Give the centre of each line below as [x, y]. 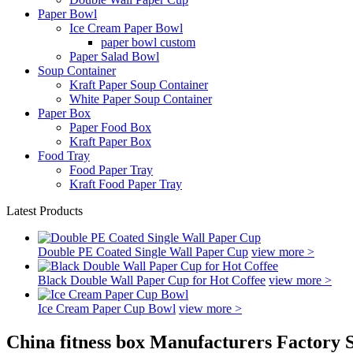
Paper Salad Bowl [114, 56]
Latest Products [45, 211]
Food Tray [64, 156]
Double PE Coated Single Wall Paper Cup [143, 252]
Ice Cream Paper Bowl [126, 28]
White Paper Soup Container [141, 99]
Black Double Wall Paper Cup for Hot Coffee [152, 280]
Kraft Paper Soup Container [139, 85]
